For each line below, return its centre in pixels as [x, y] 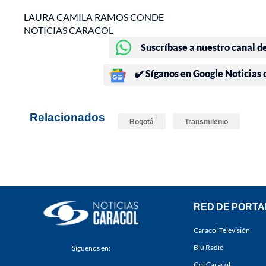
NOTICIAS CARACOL [69, 30]
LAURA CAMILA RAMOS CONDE [94, 17]
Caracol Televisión [222, 230]
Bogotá [142, 122]
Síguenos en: [91, 248]
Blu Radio [209, 248]
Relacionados [67, 117]
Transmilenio [206, 122]
